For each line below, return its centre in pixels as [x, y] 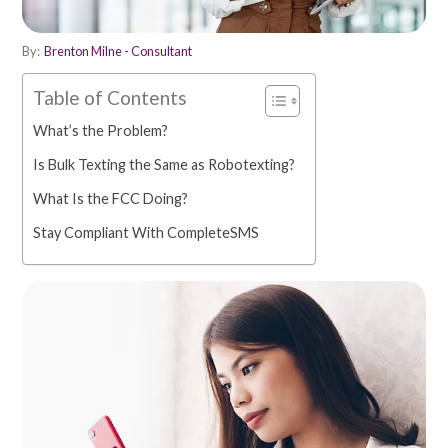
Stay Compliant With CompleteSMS [146, 233]
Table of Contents [110, 98]
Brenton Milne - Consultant [118, 51]
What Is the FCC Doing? [110, 199]
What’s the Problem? [100, 131]
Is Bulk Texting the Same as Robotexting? [164, 165]
